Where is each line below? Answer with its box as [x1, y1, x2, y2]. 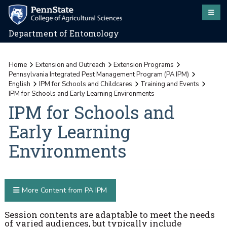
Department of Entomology [9, 28, 120, 39]
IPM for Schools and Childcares [39, 79, 132, 89]
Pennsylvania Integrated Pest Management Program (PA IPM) [9, 69, 190, 79]
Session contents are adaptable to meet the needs [4, 209, 215, 221]
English [9, 79, 31, 89]
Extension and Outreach [35, 60, 105, 69]
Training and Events [140, 79, 200, 89]
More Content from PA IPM [19, 185, 107, 195]
